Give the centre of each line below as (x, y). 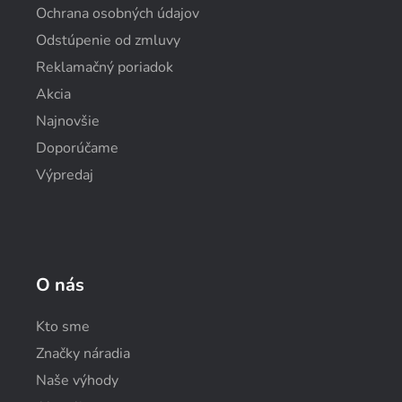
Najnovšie (68, 121)
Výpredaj (65, 175)
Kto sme (63, 326)
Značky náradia (83, 353)
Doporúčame (77, 148)
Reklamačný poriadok (105, 67)
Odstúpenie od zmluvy (108, 40)
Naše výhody (77, 380)
